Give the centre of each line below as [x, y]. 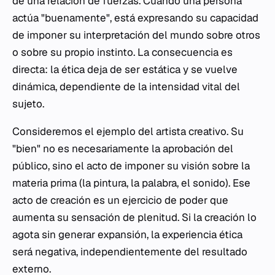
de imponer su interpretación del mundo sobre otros [136, 35]
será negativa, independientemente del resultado [130, 252]
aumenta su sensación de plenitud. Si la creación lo [134, 217]
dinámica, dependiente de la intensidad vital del [126, 87]
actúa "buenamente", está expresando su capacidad [135, 18]
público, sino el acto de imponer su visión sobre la [131, 166]
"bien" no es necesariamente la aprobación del [123, 149]
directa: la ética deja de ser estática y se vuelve [125, 69]
